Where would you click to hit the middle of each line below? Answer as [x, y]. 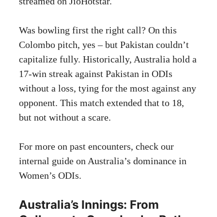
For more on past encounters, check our [96, 146]
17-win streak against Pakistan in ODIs [96, 73]
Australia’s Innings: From [89, 204]
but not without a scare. [65, 117]
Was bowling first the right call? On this [98, 30]
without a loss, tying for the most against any [108, 88]
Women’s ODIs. [50, 175]
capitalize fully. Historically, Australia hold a [108, 59]
